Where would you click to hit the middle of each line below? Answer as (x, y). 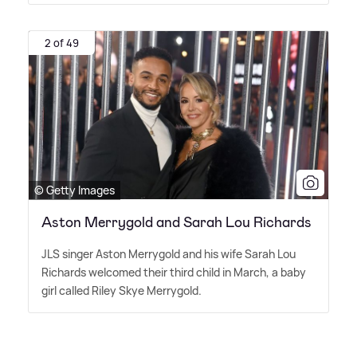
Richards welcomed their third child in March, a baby (174, 272)
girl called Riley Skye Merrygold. (122, 290)
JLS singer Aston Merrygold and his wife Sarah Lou (169, 253)
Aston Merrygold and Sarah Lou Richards (177, 222)
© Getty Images (75, 190)
